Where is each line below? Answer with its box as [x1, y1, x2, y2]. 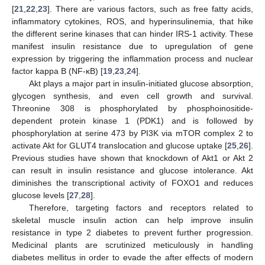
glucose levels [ [12, 190, 69, 200]
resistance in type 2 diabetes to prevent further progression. [12, 227, 253, 237]
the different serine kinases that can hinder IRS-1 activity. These [12, 28, 253, 38]
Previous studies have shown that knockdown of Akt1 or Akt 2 [12, 153, 253, 163]
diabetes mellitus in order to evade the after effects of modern [12, 252, 253, 262]
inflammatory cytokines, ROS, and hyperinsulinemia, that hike [12, 16, 253, 26]
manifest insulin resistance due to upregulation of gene [12, 41, 253, 51]
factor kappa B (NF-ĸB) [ [12, 66, 103, 76]
